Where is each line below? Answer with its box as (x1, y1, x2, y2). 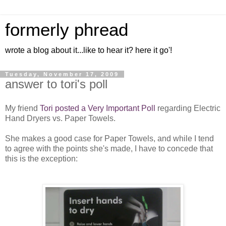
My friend (5, 103, 40, 112)
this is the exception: (5, 154, 78, 163)
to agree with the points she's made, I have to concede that (5, 144, 213, 153)
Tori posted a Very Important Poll (40, 103, 155, 112)
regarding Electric (157, 103, 220, 112)
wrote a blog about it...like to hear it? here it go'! (5, 46, 172, 54)
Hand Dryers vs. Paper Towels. (5, 114, 116, 123)
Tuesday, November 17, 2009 (5, 71, 119, 77)
